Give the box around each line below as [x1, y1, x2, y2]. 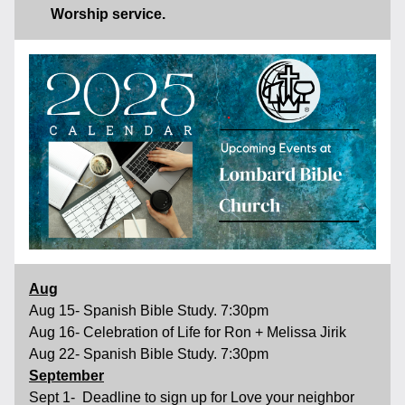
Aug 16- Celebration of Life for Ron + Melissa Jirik [29, 325, 353, 340]
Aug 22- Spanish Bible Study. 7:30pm [29, 346, 268, 362]
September [29, 368, 104, 383]
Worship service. [51, 6, 165, 22]
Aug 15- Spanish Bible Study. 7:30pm [29, 303, 272, 318]
